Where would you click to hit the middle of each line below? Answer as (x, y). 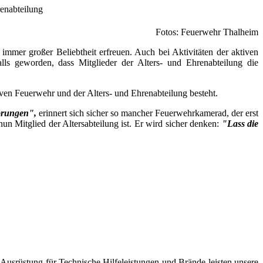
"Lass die (239, 124)
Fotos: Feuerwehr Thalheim (207, 32)
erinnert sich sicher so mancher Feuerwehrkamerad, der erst (147, 113)
